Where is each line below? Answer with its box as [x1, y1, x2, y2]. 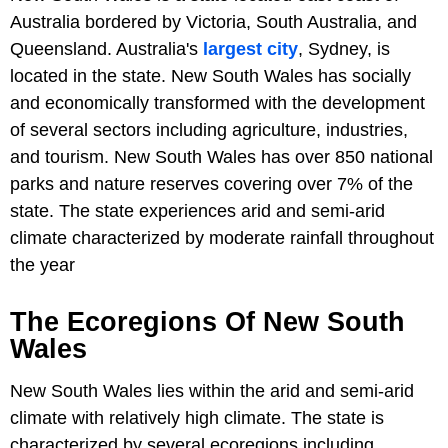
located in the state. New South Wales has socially [10, 66, 411, 86]
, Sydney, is [298, 39, 390, 59]
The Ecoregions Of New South [10, 307, 405, 337]
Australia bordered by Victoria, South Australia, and [10, 12, 417, 32]
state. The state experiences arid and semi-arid [10, 201, 385, 221]
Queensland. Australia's [10, 39, 203, 59]
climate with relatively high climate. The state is [10, 408, 384, 428]
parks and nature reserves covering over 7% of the [10, 174, 413, 194]
